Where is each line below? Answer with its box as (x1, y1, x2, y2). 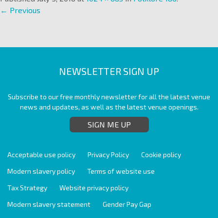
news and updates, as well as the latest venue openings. (19, 103, 199, 111)
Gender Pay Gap (103, 200, 151, 209)
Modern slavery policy (7, 167, 75, 176)
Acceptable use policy (7, 150, 75, 159)
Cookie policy (141, 150, 181, 159)
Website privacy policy (59, 183, 128, 192)
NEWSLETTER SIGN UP (59, 65, 159, 77)
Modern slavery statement (7, 200, 91, 209)
